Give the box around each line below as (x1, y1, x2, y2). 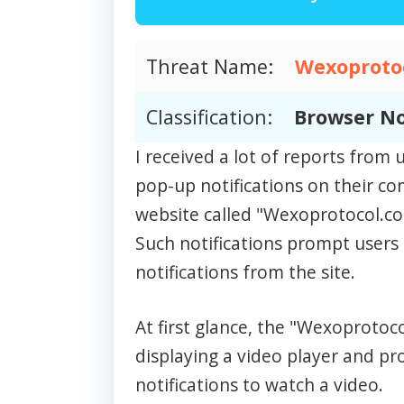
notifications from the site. (135, 260, 355, 285)
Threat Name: (146, 53, 273, 80)
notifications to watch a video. (135, 372, 383, 398)
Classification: (146, 104, 272, 131)
